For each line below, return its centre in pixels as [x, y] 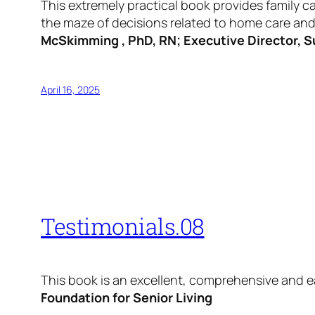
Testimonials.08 [123, 226]
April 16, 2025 [70, 89]
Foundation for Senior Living [127, 297]
